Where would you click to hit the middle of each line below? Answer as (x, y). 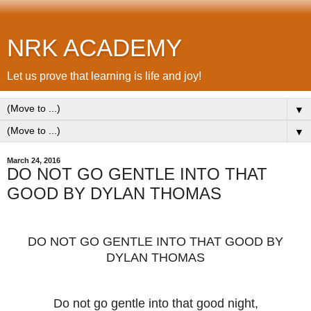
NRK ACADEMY (94, 48)
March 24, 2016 (34, 160)
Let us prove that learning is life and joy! (104, 76)
